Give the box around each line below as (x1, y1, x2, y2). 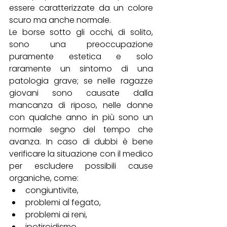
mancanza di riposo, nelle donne (9, 99, 153, 111)
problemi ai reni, (25, 209, 89, 221)
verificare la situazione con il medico (9, 148, 153, 160)
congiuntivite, (25, 184, 81, 197)
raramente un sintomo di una (9, 63, 153, 75)
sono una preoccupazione (9, 39, 153, 51)
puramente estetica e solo (9, 51, 153, 63)
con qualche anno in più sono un (9, 111, 153, 124)
